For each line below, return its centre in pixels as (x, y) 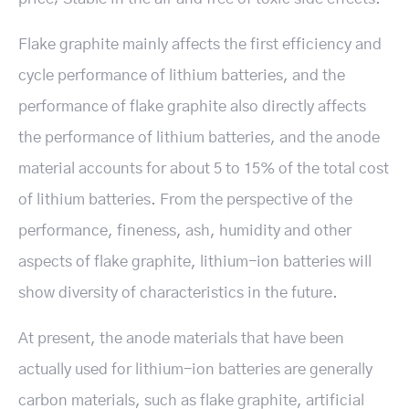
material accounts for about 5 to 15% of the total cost (204, 168)
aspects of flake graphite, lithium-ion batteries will (195, 262)
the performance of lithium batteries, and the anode (199, 137)
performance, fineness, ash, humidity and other (185, 231)
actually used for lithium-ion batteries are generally (195, 369)
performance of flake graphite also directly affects (192, 106)
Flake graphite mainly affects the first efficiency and (200, 44)
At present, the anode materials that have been (181, 338)
